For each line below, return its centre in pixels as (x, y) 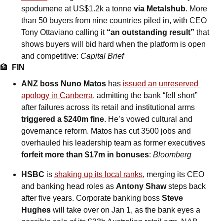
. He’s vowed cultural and (148, 119)
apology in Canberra (57, 96)
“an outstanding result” (150, 33)
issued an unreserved (161, 84)
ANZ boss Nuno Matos (64, 84)
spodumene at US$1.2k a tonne (77, 9)
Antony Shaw (141, 186)
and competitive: (51, 56)
